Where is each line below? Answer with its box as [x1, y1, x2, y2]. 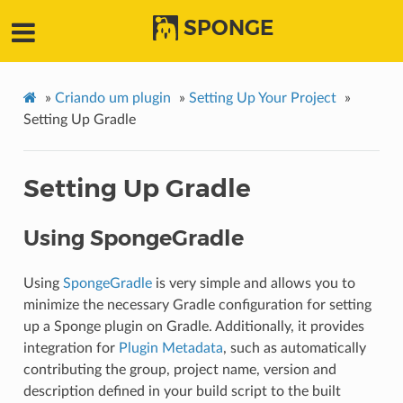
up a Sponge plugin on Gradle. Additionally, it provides [22, 319, 364, 335]
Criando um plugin [54, 91, 171, 106]
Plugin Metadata [118, 341, 223, 356]
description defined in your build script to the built [22, 384, 341, 399]
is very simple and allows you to [151, 276, 355, 291]
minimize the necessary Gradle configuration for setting [22, 298, 372, 313]
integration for [22, 341, 119, 356]
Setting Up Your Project [188, 91, 336, 106]
